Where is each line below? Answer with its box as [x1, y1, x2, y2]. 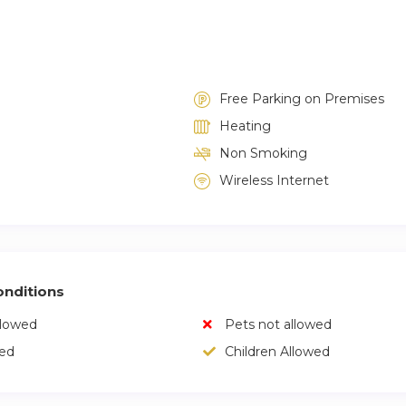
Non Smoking [219, 145, 307, 161]
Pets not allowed [221, 316, 332, 333]
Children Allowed [225, 343, 330, 360]
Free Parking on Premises [219, 91, 384, 107]
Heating [219, 118, 271, 134]
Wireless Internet [219, 172, 329, 188]
